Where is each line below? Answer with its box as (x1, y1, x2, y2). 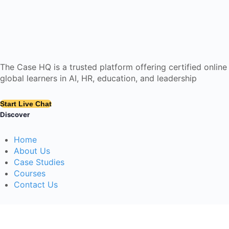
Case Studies (14, 156, 64, 167)
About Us (14, 145, 50, 156)
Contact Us (14, 179, 58, 190)
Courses (14, 168, 45, 178)
